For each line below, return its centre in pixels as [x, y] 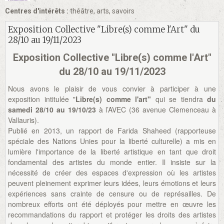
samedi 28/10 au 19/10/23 [52, 109]
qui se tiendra [179, 99]
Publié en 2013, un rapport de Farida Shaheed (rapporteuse [112, 130]
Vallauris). [23, 120]
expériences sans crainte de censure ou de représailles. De [112, 193]
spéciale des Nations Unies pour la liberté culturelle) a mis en [112, 141]
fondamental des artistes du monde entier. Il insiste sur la [112, 162]
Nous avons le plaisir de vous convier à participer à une [112, 88]
